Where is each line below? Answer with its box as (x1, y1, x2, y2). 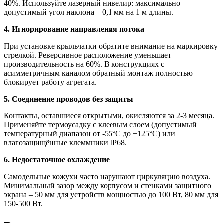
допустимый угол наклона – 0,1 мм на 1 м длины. (4, 8, 173, 17)
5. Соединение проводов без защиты (4, 95, 133, 104)
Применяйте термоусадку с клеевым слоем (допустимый (4, 120, 197, 129)
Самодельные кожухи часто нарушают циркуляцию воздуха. (4, 172, 210, 181)
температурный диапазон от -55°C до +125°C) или (4, 129, 175, 138)
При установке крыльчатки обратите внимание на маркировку (4, 42, 218, 51)
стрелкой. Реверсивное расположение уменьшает (4, 51, 171, 60)
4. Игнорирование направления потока (4, 25, 144, 34)
